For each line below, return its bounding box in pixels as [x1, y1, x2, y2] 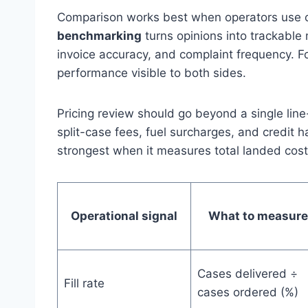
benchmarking [57, 28, 142, 43]
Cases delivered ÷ [197, 266, 298, 280]
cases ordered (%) [197, 285, 298, 299]
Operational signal [71, 208, 177, 223]
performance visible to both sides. [57, 65, 246, 80]
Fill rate [63, 276, 104, 290]
